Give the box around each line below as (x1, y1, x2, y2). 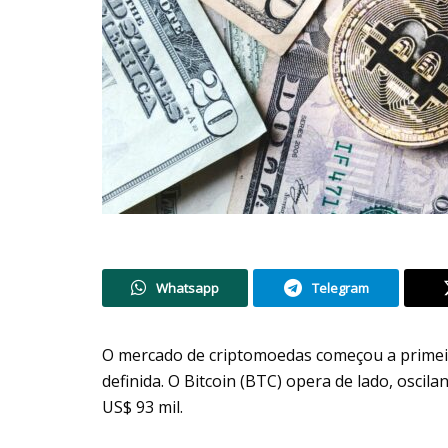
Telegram (311, 278, 369, 297)
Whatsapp (156, 278, 219, 297)
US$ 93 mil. (102, 395, 183, 418)
